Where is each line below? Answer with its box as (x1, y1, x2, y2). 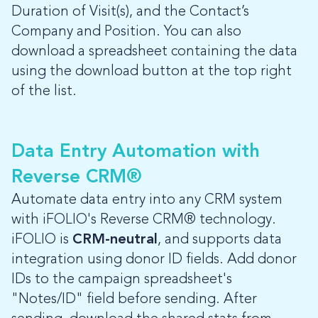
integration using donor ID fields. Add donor (11, 253, 297, 268)
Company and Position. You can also (11, 25, 241, 40)
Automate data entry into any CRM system (11, 193, 283, 208)
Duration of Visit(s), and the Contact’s (11, 5, 249, 20)
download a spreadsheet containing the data (11, 45, 297, 60)
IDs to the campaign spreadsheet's (11, 273, 232, 287)
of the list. (11, 84, 80, 99)
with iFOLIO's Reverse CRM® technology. (11, 213, 276, 228)
